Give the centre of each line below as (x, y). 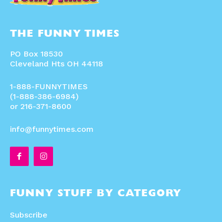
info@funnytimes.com (52, 129)
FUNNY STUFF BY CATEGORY (96, 194)
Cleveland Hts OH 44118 (56, 64)
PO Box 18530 (36, 54)
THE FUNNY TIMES (65, 35)
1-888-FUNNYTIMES (49, 87)
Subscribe (29, 215)
